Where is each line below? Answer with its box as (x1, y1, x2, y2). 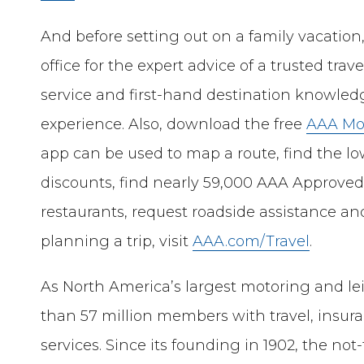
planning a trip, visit (41, 232, 193, 250)
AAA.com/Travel (193, 232, 310, 250)
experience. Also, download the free (41, 115, 307, 133)
